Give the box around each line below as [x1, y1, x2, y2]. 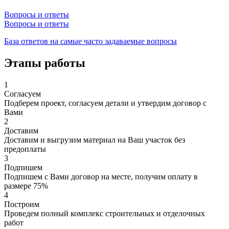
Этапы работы [4, 56, 85, 70]
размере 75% [4, 181, 48, 190]
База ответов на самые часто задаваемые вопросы [4, 36, 177, 45]
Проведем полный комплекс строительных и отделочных [4, 209, 205, 218]
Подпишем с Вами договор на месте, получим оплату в [4, 172, 198, 181]
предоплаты [4, 144, 46, 153]
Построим [4, 199, 39, 209]
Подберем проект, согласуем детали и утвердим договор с [4, 98, 207, 107]
